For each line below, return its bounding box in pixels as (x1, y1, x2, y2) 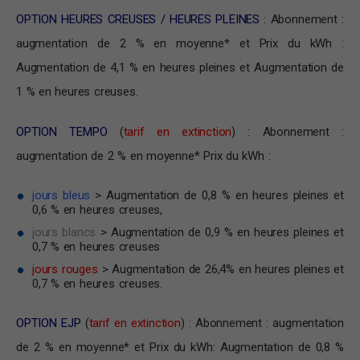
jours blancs (32, 225, 96, 240)
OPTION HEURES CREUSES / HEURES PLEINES (16, 12, 260, 27)
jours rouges (32, 262, 98, 277)
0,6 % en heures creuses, (32, 202, 162, 218)
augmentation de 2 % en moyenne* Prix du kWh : (16, 149, 271, 164)
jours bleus (32, 188, 91, 203)
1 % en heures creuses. (16, 84, 138, 100)
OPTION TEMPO (16, 125, 108, 140)
